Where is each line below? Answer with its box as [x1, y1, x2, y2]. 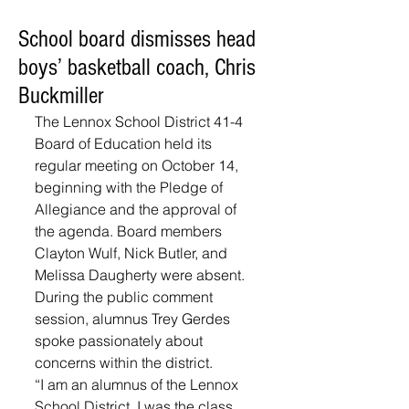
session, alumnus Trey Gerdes [35, 309, 234, 328]
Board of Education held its [35, 134, 215, 152]
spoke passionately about [35, 331, 206, 350]
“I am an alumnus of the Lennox [35, 375, 242, 393]
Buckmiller [18, 82, 104, 110]
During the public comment [35, 288, 216, 306]
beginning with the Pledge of [35, 178, 226, 196]
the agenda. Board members [35, 222, 225, 240]
